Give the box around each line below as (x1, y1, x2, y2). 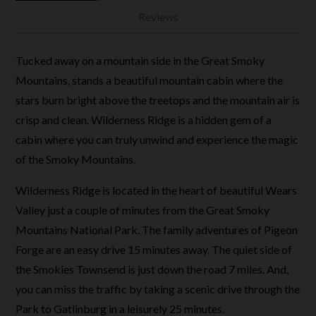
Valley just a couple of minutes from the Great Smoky (16, 203, 270, 217)
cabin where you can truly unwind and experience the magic (16, 133, 299, 146)
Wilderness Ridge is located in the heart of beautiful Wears (16, 183, 298, 197)
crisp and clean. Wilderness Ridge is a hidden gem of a (16, 113, 272, 126)
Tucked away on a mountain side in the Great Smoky (16, 54, 265, 67)
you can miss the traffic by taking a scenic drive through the (16, 282, 300, 296)
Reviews (138, 10, 178, 23)
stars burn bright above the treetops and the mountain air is (16, 93, 300, 107)
